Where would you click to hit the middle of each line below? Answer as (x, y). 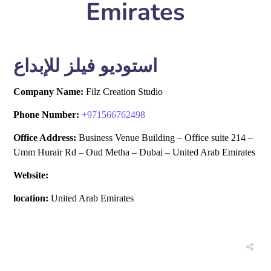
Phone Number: (47, 115)
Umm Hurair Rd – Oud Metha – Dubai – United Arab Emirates (135, 152)
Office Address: (45, 138)
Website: (31, 175)
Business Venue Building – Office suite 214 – (165, 138)
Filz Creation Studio (123, 92)
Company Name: (49, 92)
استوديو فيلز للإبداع (86, 66)
